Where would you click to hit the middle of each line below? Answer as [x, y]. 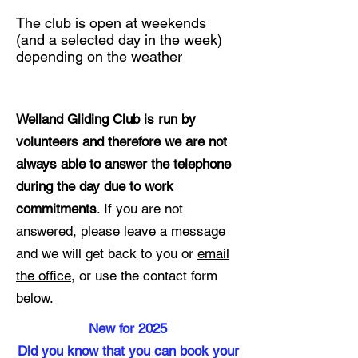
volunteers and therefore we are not [121, 141]
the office [44, 276]
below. [35, 298]
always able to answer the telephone [123, 164]
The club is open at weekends [111, 23]
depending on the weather [99, 56]
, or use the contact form [144, 276]
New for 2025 [128, 328]
